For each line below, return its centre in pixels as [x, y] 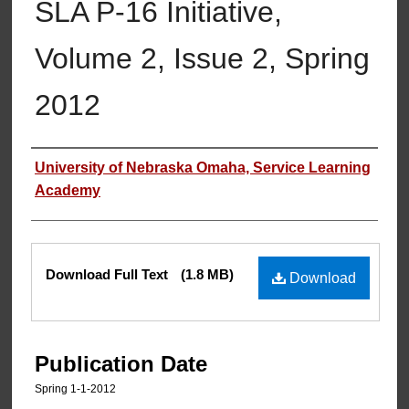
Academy [68, 191]
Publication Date [121, 363]
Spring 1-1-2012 [75, 388]
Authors [68, 168]
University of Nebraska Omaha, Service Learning [203, 168]
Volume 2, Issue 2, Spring [202, 59]
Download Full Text [109, 275]
